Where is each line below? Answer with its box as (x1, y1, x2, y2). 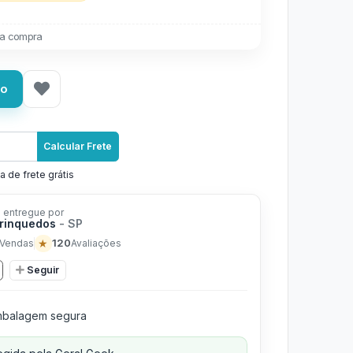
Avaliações (70, 236, 121, 249)
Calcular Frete (43, 140, 113, 152)
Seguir (27, 263, 59, 276)
